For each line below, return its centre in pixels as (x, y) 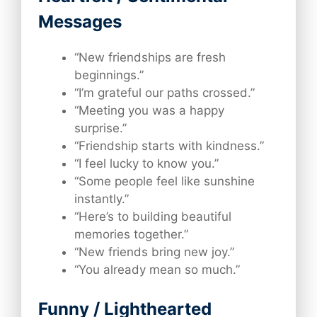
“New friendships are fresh (150, 57)
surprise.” (100, 128)
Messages (80, 21)
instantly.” (102, 198)
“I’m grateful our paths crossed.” (165, 92)
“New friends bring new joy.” (154, 252)
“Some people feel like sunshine (165, 181)
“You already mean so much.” (157, 269)
